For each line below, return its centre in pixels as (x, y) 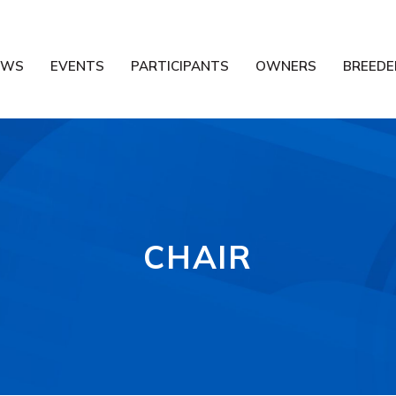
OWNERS (286, 66)
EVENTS (77, 66)
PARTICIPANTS (180, 66)
